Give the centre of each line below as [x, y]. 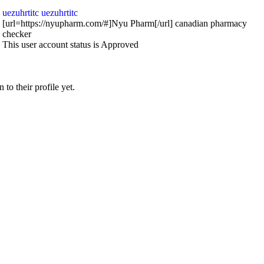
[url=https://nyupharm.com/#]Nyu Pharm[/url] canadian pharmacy [125, 24]
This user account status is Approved [70, 45]
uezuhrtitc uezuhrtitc [40, 13]
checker [17, 34]
